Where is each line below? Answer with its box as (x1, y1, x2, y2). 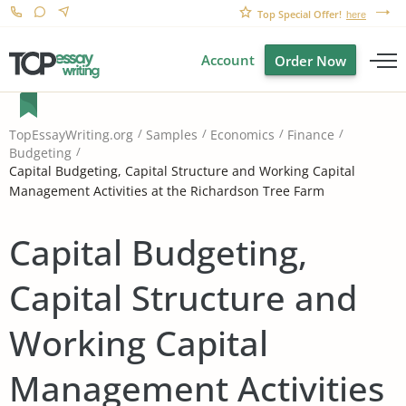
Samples (146, 126, 198, 144)
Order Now (275, 52, 346, 70)
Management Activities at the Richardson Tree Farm (9, 181, 324, 199)
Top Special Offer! (257, 7, 342, 21)
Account (201, 51, 255, 69)
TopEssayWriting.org (9, 126, 133, 144)
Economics (210, 126, 275, 144)
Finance (287, 126, 334, 144)
